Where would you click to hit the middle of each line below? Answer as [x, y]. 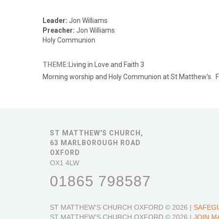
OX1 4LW [65, 163]
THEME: [55, 65]
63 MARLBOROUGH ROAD [95, 143]
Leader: [56, 21]
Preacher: [59, 30]
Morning [55, 77]
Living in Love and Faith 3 [106, 65]
